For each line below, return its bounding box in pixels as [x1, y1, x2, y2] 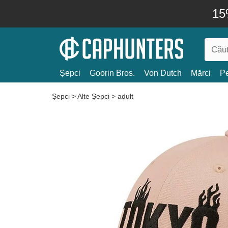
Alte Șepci [77, 92, 109, 100]
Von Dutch [144, 69, 182, 77]
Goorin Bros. [90, 69, 135, 77]
